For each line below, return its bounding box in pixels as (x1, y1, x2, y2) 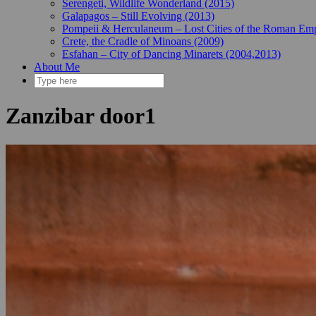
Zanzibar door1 (6, 103, 156, 129)
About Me (34, 61, 80, 73)
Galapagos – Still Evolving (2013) (62, 10, 214, 22)
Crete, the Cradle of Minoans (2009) (62, 35, 224, 47)
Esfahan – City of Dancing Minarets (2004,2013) (62, 48, 281, 60)
